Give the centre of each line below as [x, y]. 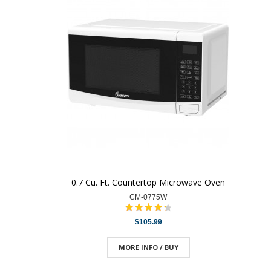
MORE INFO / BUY [148, 247]
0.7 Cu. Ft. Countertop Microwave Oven [148, 182]
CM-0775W [148, 197]
